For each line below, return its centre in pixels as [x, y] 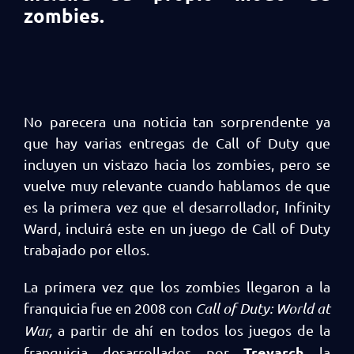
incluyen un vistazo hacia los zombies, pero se [177, 164]
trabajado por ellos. [87, 249]
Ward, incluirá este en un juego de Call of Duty [177, 228]
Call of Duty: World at [263, 308]
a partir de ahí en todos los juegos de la [194, 330]
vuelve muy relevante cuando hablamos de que [177, 185]
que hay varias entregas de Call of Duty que [177, 143]
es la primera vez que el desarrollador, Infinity [177, 207]
